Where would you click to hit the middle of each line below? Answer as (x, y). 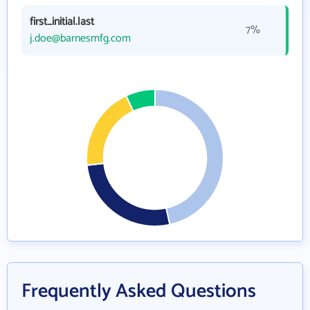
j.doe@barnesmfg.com (80, 38)
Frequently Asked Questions (139, 291)
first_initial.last (62, 22)
